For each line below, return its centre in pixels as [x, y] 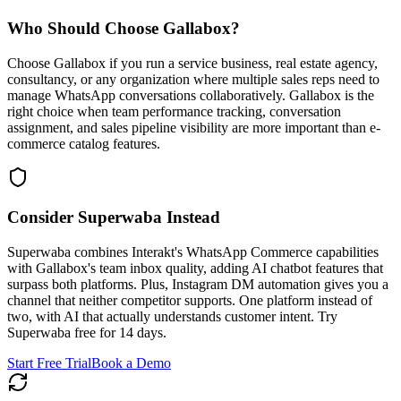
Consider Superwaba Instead [114, 218]
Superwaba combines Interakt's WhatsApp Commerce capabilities [193, 252]
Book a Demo [131, 363]
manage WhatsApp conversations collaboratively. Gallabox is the [191, 95]
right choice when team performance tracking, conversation [174, 111]
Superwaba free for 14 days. [87, 333]
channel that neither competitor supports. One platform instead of [190, 301]
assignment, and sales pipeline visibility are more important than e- [194, 127]
